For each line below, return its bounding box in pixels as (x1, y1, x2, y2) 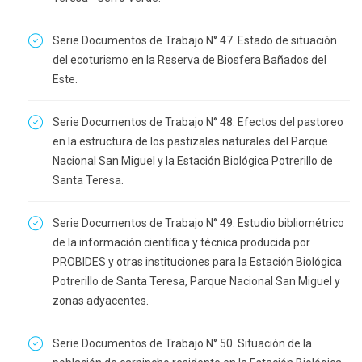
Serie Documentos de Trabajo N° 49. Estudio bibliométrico (53, 217, 344, 229)
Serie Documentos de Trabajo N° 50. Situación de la (53, 337, 312, 350)
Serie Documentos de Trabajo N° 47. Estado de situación (53, 34, 337, 47)
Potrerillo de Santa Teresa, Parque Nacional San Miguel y (53, 275, 340, 288)
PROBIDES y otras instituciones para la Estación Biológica (53, 255, 342, 268)
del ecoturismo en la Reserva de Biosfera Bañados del (53, 53, 326, 66)
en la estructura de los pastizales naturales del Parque (53, 135, 328, 148)
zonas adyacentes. (53, 294, 149, 307)
